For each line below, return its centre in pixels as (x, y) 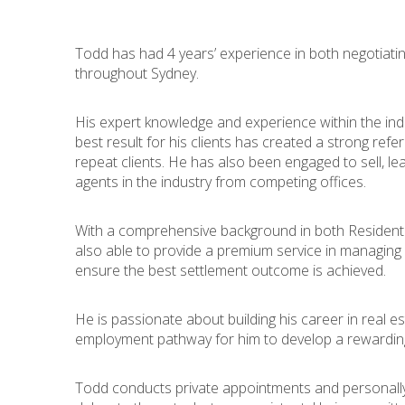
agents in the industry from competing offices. (220, 182)
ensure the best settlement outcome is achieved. (230, 270)
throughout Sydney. (137, 73)
